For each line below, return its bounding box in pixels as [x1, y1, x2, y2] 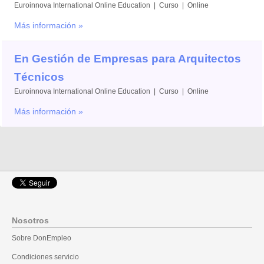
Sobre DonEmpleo [12, 233, 71, 242]
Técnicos [14, 71, 65, 84]
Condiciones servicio [12, 253, 79, 262]
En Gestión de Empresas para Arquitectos [14, 52, 242, 65]
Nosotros [12, 216, 49, 226]
